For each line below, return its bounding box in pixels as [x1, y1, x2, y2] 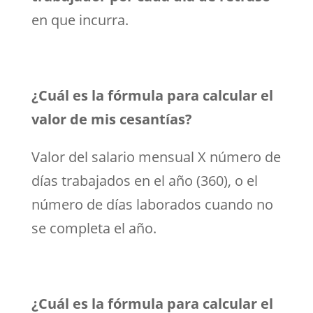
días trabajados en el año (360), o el [31, 170, 258, 190]
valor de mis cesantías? [31, 109, 192, 129]
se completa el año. [31, 218, 156, 238]
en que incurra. [31, 10, 129, 29]
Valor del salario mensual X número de [31, 147, 281, 166]
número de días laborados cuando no [31, 194, 273, 214]
